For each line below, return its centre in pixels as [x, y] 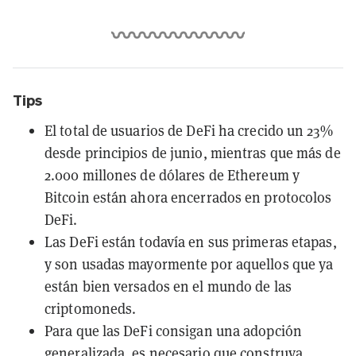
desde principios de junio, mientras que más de [193, 153]
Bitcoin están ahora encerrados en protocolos [188, 197]
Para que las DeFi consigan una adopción [173, 331]
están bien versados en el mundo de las [168, 286]
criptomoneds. [91, 308]
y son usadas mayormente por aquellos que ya [189, 264]
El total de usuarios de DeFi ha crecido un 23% [189, 130]
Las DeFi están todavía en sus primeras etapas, [191, 242]
